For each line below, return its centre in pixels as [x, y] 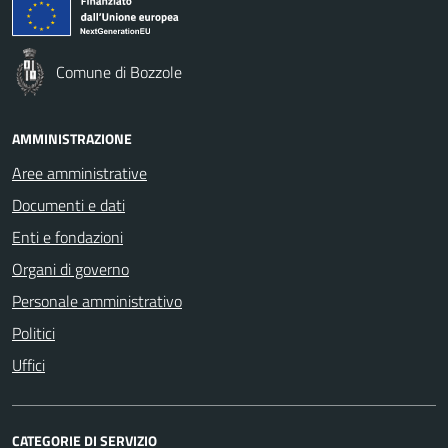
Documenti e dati [68, 204]
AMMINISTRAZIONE [72, 138]
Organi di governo [70, 268]
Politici [33, 332]
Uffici [28, 364]
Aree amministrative [79, 172]
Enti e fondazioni [67, 236]
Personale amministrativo [97, 300]
